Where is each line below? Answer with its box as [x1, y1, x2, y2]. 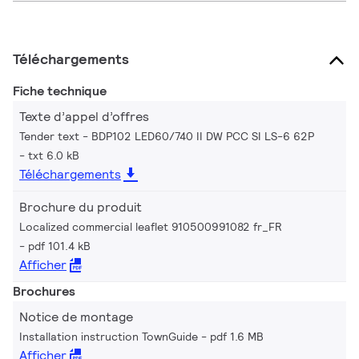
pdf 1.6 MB [210, 329, 264, 345]
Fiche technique [13, 83, 107, 100]
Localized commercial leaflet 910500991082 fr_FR [19, 220, 282, 235]
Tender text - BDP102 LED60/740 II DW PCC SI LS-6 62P [19, 129, 314, 144]
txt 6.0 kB [28, 148, 79, 163]
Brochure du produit [19, 199, 142, 216]
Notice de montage [19, 309, 133, 326]
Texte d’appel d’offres [19, 108, 149, 126]
